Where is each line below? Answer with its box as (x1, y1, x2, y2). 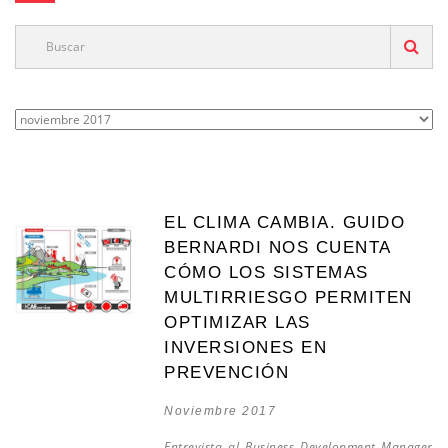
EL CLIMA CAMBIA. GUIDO (164, 213, 406, 232)
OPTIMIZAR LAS (164, 313, 311, 332)
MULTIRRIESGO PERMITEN (164, 288, 413, 307)
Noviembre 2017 (164, 404, 277, 418)
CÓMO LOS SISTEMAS (164, 263, 369, 282)
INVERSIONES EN (164, 338, 328, 357)
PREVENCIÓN (164, 363, 290, 382)
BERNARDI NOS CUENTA (164, 238, 391, 257)
